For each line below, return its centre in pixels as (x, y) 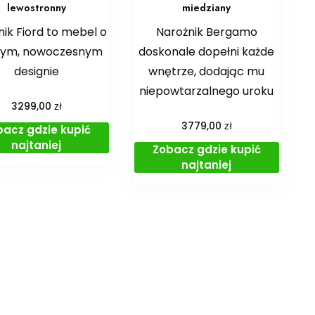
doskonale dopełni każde (207, 51)
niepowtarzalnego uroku (207, 91)
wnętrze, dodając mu (207, 71)
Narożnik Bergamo (206, 32)
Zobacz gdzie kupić (206, 149)
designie (36, 71)
